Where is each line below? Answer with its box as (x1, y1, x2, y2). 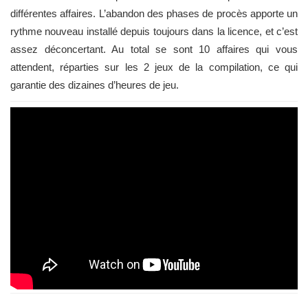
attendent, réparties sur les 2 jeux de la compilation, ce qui (10, 61, 298, 73)
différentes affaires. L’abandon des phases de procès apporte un (10, 8, 298, 19)
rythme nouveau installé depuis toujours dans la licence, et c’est (10, 25, 298, 37)
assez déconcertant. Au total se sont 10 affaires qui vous (10, 43, 298, 55)
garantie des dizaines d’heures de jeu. (10, 79, 181, 91)
